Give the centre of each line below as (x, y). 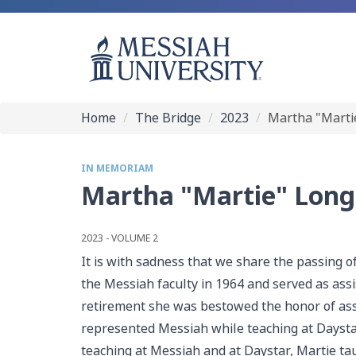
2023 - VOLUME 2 (120, 238)
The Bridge (168, 118)
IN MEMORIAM (117, 168)
